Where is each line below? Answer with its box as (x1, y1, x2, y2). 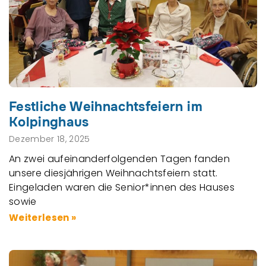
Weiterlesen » (9, 211, 77, 224)
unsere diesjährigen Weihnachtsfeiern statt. (9, 166, 218, 180)
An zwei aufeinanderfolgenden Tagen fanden (9, 151, 230, 166)
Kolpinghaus (9, 113, 89, 131)
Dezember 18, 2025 (9, 132, 90, 145)
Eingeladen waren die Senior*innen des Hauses (9, 180, 235, 194)
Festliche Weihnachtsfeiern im (9, 98, 202, 115)
